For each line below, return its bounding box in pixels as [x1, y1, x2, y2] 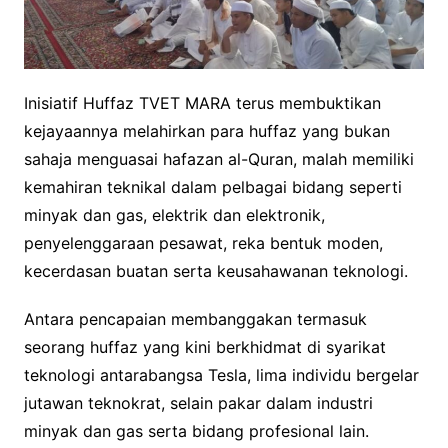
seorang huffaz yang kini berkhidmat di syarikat [23, 336, 386, 357]
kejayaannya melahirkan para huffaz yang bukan [23, 120, 390, 141]
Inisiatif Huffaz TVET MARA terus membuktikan [23, 92, 381, 113]
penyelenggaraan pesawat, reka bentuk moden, [23, 232, 383, 253]
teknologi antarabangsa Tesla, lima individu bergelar [23, 364, 419, 385]
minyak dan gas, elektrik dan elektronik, [23, 204, 325, 225]
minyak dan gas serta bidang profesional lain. [23, 420, 369, 441]
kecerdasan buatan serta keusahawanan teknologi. [23, 260, 408, 281]
